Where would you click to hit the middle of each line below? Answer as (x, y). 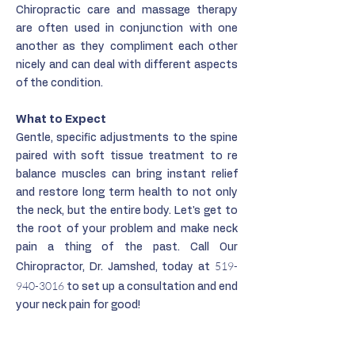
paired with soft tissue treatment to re (127, 156)
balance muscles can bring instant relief (127, 174)
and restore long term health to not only (127, 193)
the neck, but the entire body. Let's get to (127, 211)
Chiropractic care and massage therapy (127, 10)
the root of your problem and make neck (127, 229)
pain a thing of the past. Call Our (127, 247)
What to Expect (61, 120)
